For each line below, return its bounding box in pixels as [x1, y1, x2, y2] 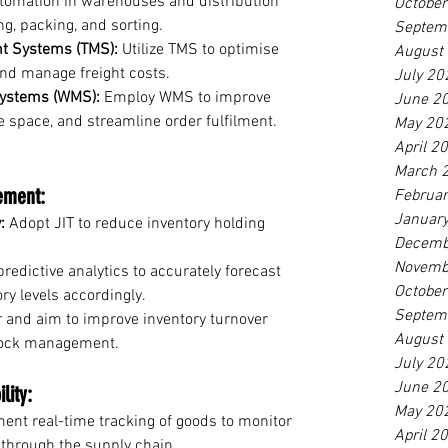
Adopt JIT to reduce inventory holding [5, 213, 269, 234]
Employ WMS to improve [100, 87, 275, 108]
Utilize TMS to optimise [118, 39, 283, 60]
